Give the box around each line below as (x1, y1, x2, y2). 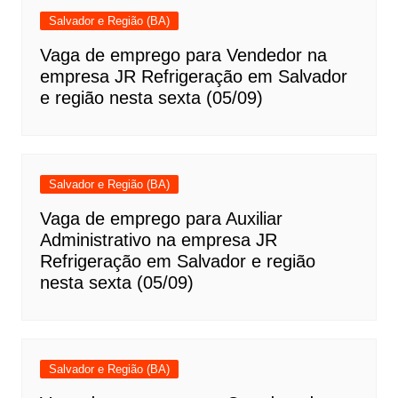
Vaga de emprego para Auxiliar (39, 209, 283, 229)
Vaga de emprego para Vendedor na (39, 45, 327, 66)
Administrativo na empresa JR (39, 230, 277, 251)
